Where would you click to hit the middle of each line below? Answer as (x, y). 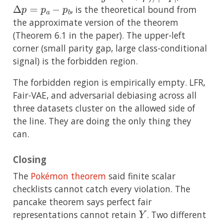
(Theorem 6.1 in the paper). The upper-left (99, 35)
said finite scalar (141, 176)
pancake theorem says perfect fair (82, 201)
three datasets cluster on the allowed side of (104, 108)
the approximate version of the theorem (96, 23)
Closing (30, 160)
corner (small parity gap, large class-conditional (110, 48)
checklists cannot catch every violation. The (102, 189)
